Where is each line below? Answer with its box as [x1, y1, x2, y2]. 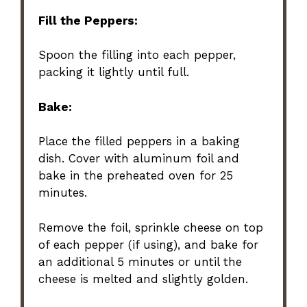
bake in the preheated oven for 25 [38, 169, 234, 183]
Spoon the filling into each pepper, [38, 48, 236, 62]
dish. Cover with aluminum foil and [38, 151, 240, 166]
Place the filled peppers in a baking [38, 134, 241, 149]
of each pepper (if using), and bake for [38, 237, 259, 251]
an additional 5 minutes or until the [38, 254, 243, 269]
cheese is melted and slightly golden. [38, 271, 249, 286]
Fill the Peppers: [38, 13, 138, 27]
